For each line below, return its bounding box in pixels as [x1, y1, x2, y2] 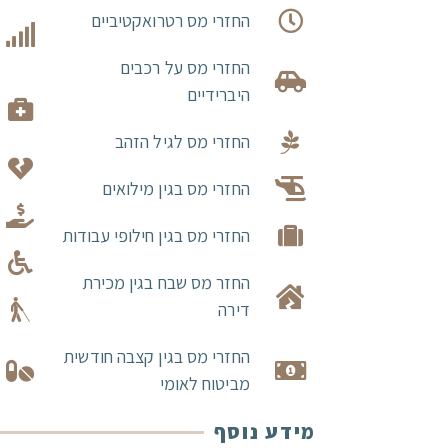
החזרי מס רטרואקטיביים [90, 9, 250, 32]
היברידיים [186, 83, 250, 106]
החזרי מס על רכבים [120, 56, 250, 79]
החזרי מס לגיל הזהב [114, 130, 250, 153]
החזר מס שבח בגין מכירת [81, 271, 250, 294]
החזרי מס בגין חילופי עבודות [62, 224, 250, 247]
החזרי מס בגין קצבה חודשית [63, 345, 250, 368]
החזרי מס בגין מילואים [101, 177, 250, 200]
